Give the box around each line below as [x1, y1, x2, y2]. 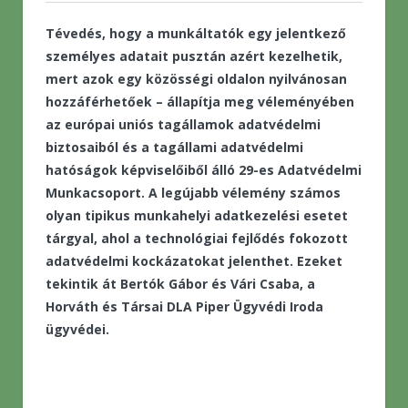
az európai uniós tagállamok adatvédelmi [46, 115, 321, 133]
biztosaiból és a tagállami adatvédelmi [46, 138, 303, 156]
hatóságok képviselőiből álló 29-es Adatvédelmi [46, 160, 362, 178]
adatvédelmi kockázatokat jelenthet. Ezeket [46, 251, 342, 270]
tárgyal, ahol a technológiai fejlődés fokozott [46, 229, 348, 247]
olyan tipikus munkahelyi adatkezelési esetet [46, 206, 348, 224]
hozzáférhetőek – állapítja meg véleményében [46, 92, 354, 110]
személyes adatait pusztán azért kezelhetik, [46, 46, 342, 65]
